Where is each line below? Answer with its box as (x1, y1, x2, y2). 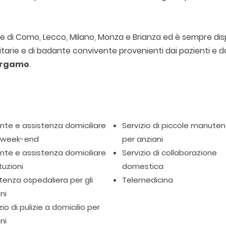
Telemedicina (122, 175, 174, 185)
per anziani (122, 134, 163, 144)
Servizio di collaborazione (122, 147, 217, 158)
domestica (122, 161, 164, 172)
